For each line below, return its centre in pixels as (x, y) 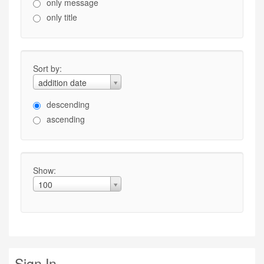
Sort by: (47, 68)
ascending (66, 119)
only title (62, 17)
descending (68, 104)
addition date (62, 82)
